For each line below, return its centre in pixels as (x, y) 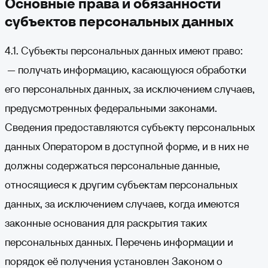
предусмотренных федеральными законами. (111, 108)
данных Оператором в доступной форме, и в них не (127, 146)
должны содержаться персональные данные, (112, 165)
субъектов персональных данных (119, 21)
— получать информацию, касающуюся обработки (126, 70)
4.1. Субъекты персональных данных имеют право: (124, 51)
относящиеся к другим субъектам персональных (121, 185)
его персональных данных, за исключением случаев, (130, 89)
